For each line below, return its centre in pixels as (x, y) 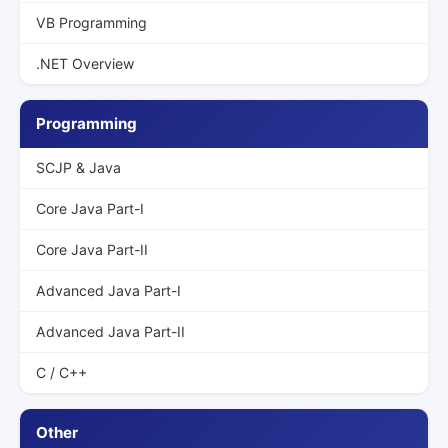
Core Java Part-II (92, 249)
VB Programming (91, 22)
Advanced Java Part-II (110, 331)
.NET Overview (85, 63)
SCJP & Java (78, 167)
